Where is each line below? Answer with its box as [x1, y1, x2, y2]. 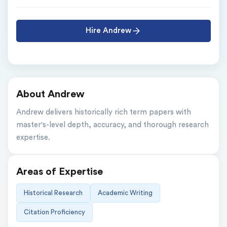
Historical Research [24, 190, 83, 196]
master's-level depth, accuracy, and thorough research [16, 121, 209, 129]
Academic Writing [98, 190, 153, 196]
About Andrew [16, 89, 85, 99]
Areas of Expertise [16, 167, 103, 177]
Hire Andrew [86, 27, 131, 34]
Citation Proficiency [24, 209, 85, 215]
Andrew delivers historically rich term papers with [16, 108, 191, 116]
